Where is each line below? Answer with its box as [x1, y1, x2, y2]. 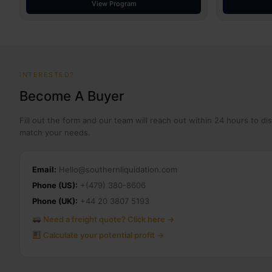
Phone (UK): [32, 196, 78, 206]
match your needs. [19, 127, 90, 137]
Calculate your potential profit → [41, 230, 164, 240]
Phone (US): [32, 180, 78, 190]
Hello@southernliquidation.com [56, 165, 177, 174]
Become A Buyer [19, 88, 124, 104]
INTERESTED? [19, 70, 75, 79]
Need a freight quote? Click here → [41, 214, 174, 224]
